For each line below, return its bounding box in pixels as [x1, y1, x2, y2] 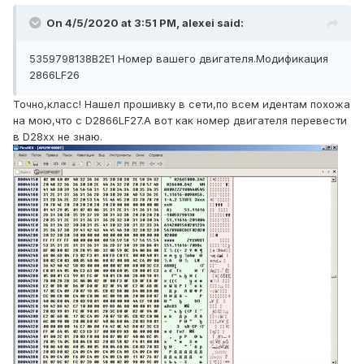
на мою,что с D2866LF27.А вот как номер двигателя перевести [13, 114, 347, 128]
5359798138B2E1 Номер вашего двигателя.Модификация [29, 52, 328, 66]
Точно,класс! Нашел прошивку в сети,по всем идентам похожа [13, 97, 350, 111]
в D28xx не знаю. [13, 130, 102, 144]
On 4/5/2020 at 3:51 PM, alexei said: [46, 16, 244, 30]
